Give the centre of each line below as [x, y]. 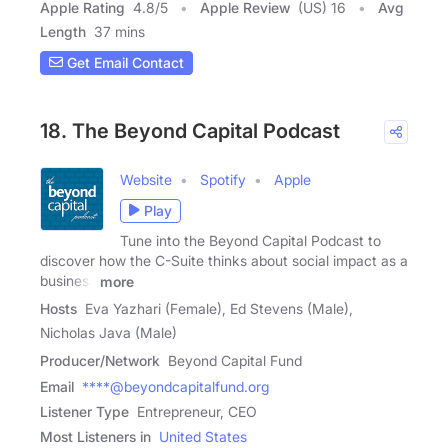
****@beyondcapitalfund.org [175, 387]
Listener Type [84, 412]
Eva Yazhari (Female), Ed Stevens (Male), [219, 309]
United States [203, 437]
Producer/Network [100, 361]
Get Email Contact [123, 63]
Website [146, 179]
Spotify [223, 179]
